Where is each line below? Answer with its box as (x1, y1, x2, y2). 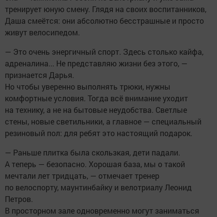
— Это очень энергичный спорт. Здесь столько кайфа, (5, 46, 203, 57)
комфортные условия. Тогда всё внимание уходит (5, 93, 188, 104)
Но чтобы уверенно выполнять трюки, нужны (5, 81, 170, 92)
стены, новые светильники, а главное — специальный (5, 116, 201, 127)
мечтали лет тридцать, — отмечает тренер (5, 170, 159, 181)
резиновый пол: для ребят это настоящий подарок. (5, 128, 192, 139)
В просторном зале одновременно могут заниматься (5, 205, 199, 216)
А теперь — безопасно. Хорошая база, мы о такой (5, 159, 185, 170)
